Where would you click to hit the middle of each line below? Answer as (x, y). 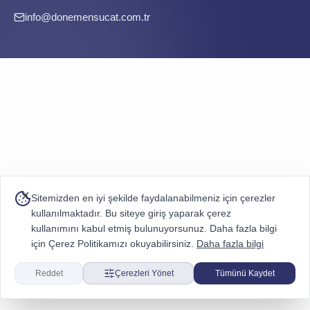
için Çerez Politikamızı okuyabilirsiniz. (114, 244)
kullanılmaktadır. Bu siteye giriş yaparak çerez (131, 213)
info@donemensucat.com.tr (88, 17)
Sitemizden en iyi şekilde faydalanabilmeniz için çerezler (153, 198)
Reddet (49, 273)
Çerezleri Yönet (144, 273)
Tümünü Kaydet (245, 273)
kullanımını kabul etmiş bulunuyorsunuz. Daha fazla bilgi (154, 228)
